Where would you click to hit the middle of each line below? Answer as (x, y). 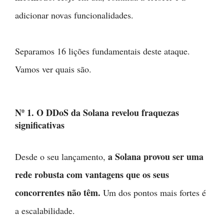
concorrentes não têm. (58, 192)
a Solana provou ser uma (156, 156)
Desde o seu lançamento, (61, 156)
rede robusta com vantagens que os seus (92, 174)
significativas (40, 125)
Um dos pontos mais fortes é (153, 192)
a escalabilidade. (45, 210)
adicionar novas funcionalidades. (74, 15)
